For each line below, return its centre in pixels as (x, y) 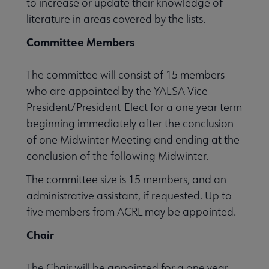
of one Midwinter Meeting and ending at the (133, 139)
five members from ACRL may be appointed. (131, 211)
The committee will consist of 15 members (125, 74)
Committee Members (80, 42)
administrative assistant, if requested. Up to (129, 195)
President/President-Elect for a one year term (134, 107)
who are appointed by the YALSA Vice (117, 91)
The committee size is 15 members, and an (126, 179)
